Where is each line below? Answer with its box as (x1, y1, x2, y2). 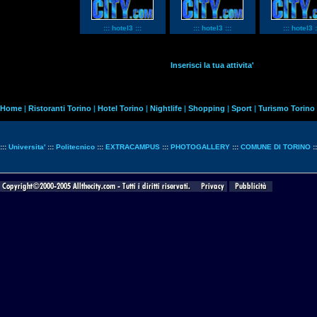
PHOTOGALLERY (171, 143, 230, 151)
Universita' (8, 143, 45, 151)
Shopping (188, 104, 225, 113)
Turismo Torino (258, 104, 315, 113)
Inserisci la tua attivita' (171, 61, 254, 69)
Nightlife (150, 104, 182, 113)
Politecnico (56, 143, 95, 151)
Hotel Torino (98, 104, 146, 113)
